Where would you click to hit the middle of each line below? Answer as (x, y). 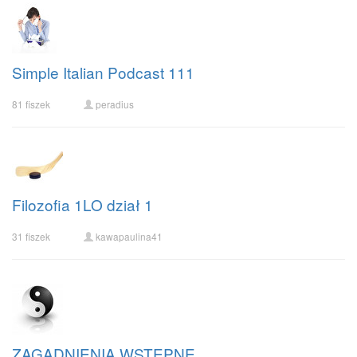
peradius (115, 104)
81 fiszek (31, 104)
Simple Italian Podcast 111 (103, 72)
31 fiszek (31, 236)
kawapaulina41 (129, 236)
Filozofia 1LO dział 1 (82, 204)
